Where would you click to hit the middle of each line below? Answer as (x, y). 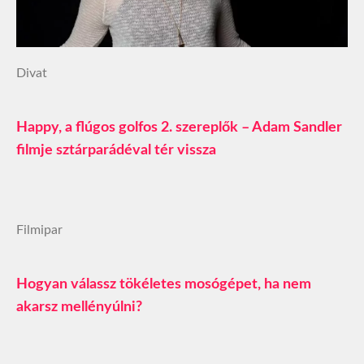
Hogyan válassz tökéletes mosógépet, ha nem (164, 285)
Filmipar (39, 230)
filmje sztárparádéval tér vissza (116, 151)
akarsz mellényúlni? (79, 308)
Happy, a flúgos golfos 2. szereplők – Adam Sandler (179, 128)
